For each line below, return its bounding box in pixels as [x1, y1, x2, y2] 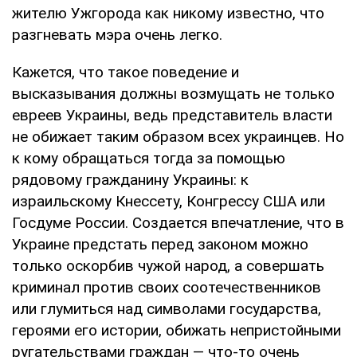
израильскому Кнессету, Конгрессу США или [12, 191, 325, 210]
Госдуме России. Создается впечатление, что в [12, 213, 344, 232]
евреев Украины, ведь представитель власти [12, 105, 332, 124]
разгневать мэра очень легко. [12, 25, 222, 44]
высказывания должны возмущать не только [12, 84, 335, 103]
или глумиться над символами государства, [12, 299, 321, 318]
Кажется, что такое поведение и [12, 62, 239, 81]
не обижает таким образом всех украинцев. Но [12, 127, 344, 146]
